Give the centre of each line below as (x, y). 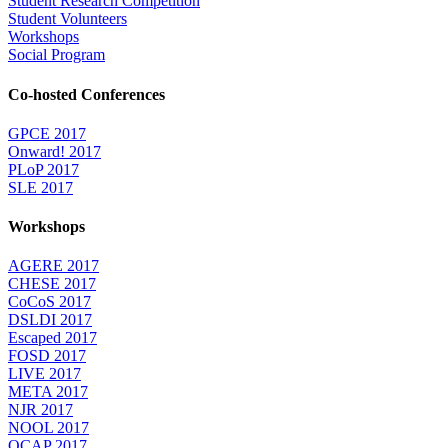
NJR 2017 (40, 410)
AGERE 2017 (53, 266)
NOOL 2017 (48, 428)
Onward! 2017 (54, 151)
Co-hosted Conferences (86, 94)
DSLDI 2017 (50, 320)
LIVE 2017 (44, 374)
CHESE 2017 (52, 284)
